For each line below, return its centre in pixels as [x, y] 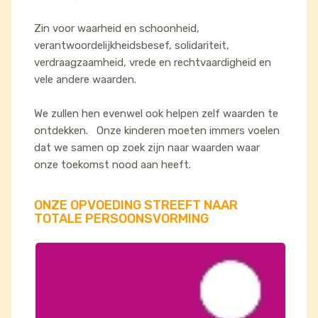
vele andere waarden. [87, 79]
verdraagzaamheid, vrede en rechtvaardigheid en [153, 62]
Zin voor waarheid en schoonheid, [117, 28]
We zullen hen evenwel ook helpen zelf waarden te [156, 114]
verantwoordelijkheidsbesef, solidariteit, [132, 45]
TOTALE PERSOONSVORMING [121, 219]
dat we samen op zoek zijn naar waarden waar [147, 148]
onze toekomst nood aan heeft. [113, 165]
